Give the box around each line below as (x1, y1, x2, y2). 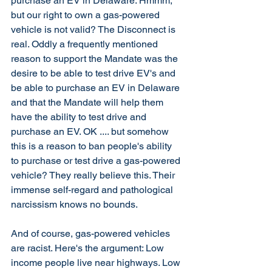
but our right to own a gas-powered (11, 9, 162, 21)
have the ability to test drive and (11, 111, 149, 123)
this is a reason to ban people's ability (11, 140, 174, 152)
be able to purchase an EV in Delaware (11, 82, 182, 93)
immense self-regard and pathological (11, 184, 175, 195)
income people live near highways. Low (11, 257, 183, 268)
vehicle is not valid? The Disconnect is (11, 24, 178, 35)
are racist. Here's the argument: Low (11, 242, 166, 254)
